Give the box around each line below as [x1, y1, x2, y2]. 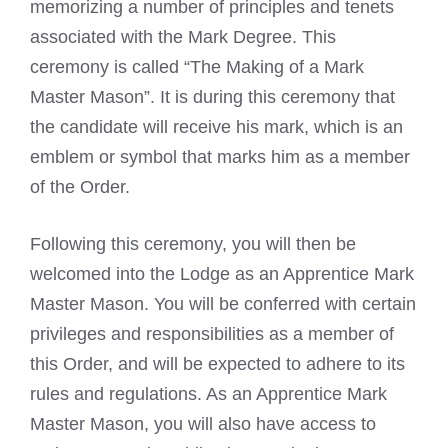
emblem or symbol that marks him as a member [30, 147, 410, 168]
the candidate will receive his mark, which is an [30, 117, 403, 138]
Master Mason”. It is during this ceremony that [30, 87, 395, 108]
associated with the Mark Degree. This [30, 27, 336, 48]
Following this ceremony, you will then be [30, 234, 356, 255]
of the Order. [30, 177, 130, 198]
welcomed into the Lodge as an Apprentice [30, 264, 374, 285]
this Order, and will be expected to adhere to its [30, 354, 405, 375]
